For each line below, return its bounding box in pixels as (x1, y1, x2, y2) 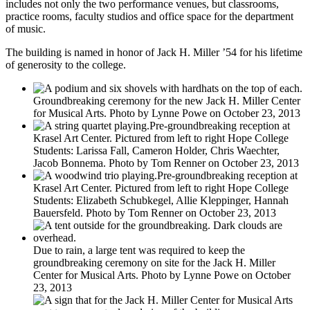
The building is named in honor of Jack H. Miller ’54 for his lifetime (6, 46, 302, 59)
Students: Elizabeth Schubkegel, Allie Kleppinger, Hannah (33, 194, 289, 207)
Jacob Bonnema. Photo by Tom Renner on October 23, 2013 (33, 157, 299, 170)
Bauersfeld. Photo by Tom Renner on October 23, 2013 (33, 207, 276, 219)
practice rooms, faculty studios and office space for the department (6, 10, 293, 23)
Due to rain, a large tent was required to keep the (33, 244, 245, 257)
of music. (6, 23, 46, 35)
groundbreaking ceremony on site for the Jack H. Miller (33, 257, 275, 269)
